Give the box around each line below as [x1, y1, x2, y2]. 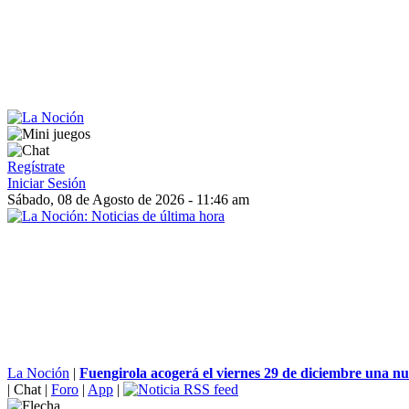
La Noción [7, 365, 69, 381]
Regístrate [7, 159, 65, 174]
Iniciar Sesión [7, 175, 86, 191]
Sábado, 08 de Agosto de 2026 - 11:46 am [7, 192, 249, 207]
